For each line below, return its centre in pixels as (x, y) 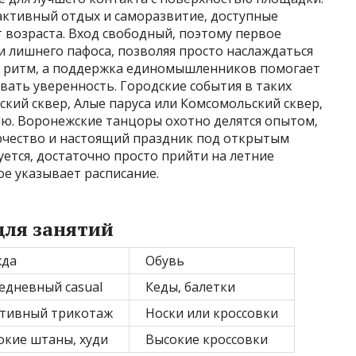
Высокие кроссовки (207, 339)
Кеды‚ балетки (190, 287)
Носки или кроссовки (212, 313)
